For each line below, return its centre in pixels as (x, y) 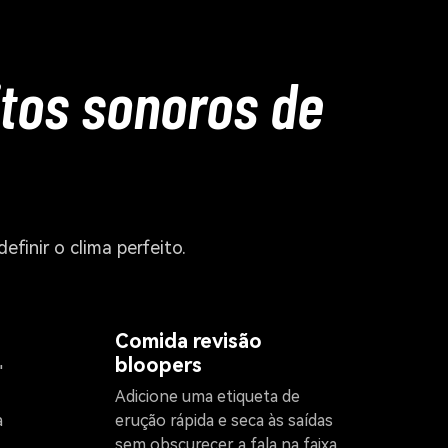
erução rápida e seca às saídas (224, 421)
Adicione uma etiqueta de (207, 397)
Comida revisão (188, 341)
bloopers (158, 365)
